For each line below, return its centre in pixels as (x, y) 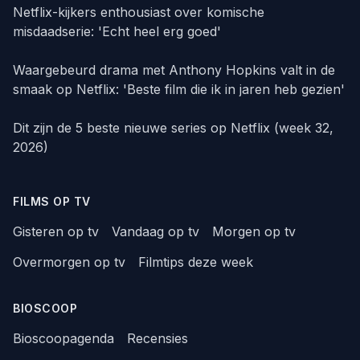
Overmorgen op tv (69, 262)
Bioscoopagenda (63, 339)
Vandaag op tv (155, 232)
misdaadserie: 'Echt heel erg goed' (117, 32)
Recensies (157, 339)
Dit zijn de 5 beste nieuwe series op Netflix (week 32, (173, 128)
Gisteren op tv (56, 232)
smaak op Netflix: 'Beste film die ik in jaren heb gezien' (179, 90)
